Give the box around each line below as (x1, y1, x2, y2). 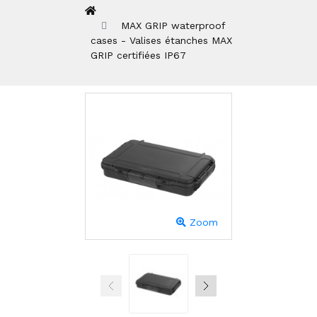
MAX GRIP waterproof (121, 20, 225, 32)
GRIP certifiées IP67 (91, 50, 186, 62)
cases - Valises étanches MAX (91, 35, 232, 47)
